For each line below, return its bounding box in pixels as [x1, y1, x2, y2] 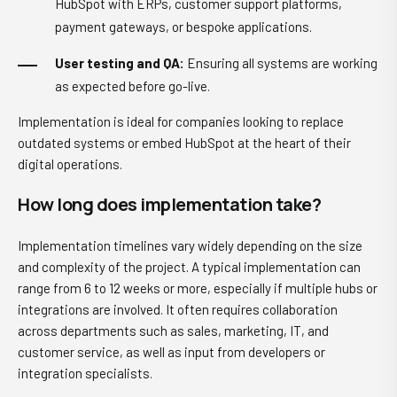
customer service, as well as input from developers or [18, 344, 325, 360]
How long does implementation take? [18, 192, 321, 216]
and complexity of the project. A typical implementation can [18, 259, 361, 275]
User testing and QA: [55, 55, 184, 71]
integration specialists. [18, 365, 152, 381]
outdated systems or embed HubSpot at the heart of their [18, 135, 351, 151]
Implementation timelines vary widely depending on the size [18, 237, 362, 253]
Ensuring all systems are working [184, 55, 378, 71]
